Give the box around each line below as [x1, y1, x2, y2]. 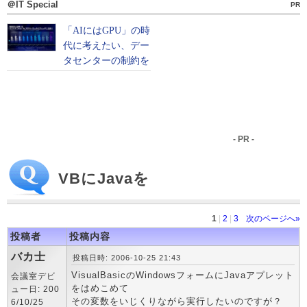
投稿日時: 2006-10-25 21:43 [73, 254, 181, 262]
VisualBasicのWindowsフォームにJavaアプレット [71, 270, 294, 280]
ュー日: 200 [11, 284, 60, 294]
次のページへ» [246, 214, 300, 223]
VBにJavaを [58, 170, 149, 187]
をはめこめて [71, 283, 129, 293]
